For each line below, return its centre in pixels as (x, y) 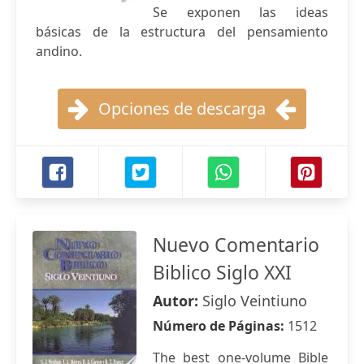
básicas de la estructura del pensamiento (182, 32)
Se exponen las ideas (240, 12)
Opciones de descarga (182, 108)
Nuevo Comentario (236, 245)
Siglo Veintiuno (255, 301)
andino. (59, 51)
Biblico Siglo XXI (222, 272)
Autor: (178, 301)
